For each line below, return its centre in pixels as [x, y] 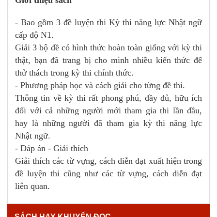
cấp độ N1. [34, 35]
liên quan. [34, 186]
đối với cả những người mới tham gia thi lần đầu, [108, 110]
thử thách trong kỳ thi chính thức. [74, 72]
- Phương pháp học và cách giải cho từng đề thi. [100, 85]
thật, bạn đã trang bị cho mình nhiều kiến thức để [108, 60]
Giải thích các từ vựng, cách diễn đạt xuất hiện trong [108, 161]
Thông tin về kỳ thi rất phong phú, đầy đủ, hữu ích [108, 98]
